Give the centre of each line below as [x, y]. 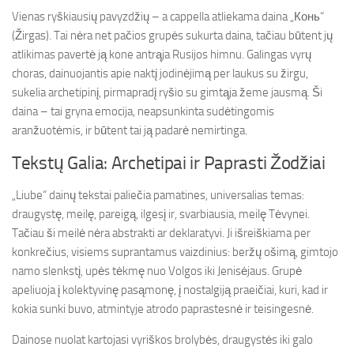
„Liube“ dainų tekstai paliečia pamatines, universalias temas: [158, 195]
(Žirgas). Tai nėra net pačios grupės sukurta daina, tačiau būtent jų [172, 36]
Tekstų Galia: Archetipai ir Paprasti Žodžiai [169, 163]
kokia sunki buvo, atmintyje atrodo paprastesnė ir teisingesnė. [163, 309]
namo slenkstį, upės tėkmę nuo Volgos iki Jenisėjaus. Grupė [157, 271]
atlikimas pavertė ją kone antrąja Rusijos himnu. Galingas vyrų [162, 55]
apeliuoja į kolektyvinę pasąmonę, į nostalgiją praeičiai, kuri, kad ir [170, 290]
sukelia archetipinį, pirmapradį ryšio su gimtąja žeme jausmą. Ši [167, 92]
